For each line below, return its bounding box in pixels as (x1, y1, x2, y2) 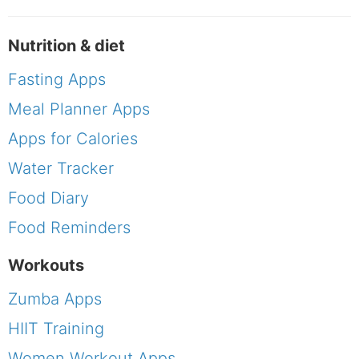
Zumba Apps (8, 289, 102, 309)
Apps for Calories (8, 129, 138, 149)
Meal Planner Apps (8, 99, 150, 119)
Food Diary (8, 188, 89, 208)
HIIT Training (8, 319, 104, 339)
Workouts (8, 256, 84, 276)
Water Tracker (8, 159, 114, 179)
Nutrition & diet (8, 36, 125, 56)
